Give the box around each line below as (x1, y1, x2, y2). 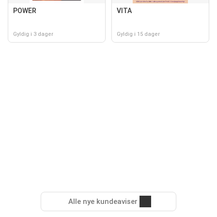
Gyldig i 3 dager (13, 31, 53, 37)
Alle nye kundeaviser (68, 197, 138, 206)
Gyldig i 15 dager (117, 31, 160, 37)
